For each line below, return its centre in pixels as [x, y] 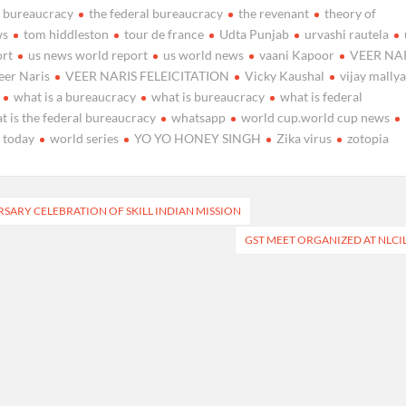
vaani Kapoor [297, 54]
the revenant [274, 13]
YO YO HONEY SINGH [198, 138]
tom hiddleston [67, 34]
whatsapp [199, 117]
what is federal [322, 96]
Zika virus [304, 138]
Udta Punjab [255, 34]
